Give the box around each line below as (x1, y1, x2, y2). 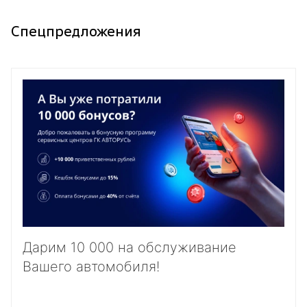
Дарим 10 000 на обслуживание (23, 239, 236, 256)
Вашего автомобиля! (23, 258, 160, 275)
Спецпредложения (11, 21, 141, 40)
